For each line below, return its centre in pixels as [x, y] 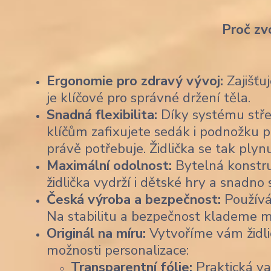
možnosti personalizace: [118, 250]
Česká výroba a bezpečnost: [134, 199]
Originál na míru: [96, 233]
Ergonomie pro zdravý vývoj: [135, 81]
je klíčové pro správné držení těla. [149, 98]
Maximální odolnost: [109, 165]
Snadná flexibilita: [102, 115]
